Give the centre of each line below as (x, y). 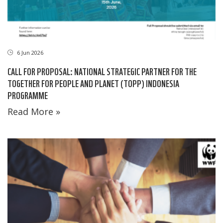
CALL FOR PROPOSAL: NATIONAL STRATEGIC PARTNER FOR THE (102, 71)
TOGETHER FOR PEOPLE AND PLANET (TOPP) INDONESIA (93, 83)
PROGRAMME (28, 95)
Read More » (34, 111)
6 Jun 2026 (29, 52)
